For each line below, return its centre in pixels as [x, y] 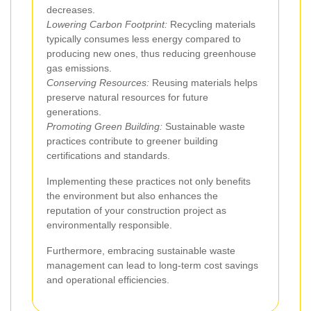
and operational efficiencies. [108, 279]
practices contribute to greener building [132, 141]
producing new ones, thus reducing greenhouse [151, 53]
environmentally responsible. [109, 225]
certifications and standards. [108, 155]
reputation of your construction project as [136, 210]
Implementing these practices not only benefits [149, 181]
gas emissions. [79, 68]
